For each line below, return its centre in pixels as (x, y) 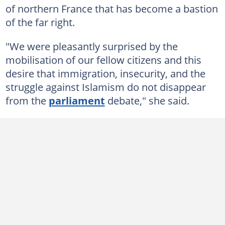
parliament (77, 100)
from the (27, 100)
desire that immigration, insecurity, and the (105, 73)
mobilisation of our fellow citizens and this (103, 60)
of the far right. (40, 22)
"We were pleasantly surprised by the (91, 46)
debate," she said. (147, 100)
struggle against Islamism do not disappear (105, 87)
